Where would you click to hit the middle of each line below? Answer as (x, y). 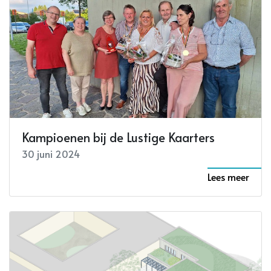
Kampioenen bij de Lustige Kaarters (118, 138)
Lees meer (228, 177)
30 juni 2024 (51, 154)
